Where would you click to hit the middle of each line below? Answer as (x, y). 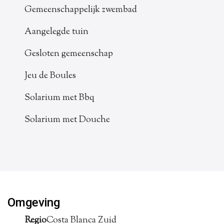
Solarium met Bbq (59, 98)
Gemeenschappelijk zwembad (81, 10)
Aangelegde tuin (56, 32)
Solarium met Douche (67, 120)
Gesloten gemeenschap (69, 54)
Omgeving (34, 202)
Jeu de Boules (50, 76)
